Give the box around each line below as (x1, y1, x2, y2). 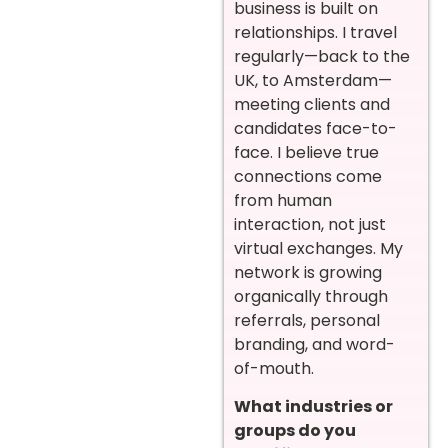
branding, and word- (234, 332, 395, 356)
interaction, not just (234, 212, 386, 236)
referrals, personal (234, 308, 380, 332)
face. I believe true (234, 140, 379, 164)
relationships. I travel (234, 20, 397, 44)
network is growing (234, 260, 382, 284)
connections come (234, 164, 382, 188)
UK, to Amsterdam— (234, 68, 392, 92)
